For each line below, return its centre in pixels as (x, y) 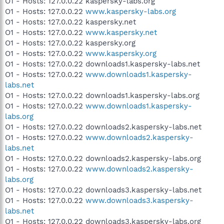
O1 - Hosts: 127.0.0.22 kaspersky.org (70, 43)
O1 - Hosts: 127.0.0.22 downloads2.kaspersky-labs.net (103, 127)
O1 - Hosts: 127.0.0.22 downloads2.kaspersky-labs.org (103, 158)
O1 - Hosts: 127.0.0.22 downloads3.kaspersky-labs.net (103, 190)
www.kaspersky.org (121, 53)
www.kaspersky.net (121, 32)
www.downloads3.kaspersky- (139, 200)
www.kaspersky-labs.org (131, 11)
